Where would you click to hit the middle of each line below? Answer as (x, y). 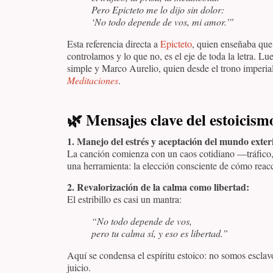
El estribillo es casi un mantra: (124, 199)
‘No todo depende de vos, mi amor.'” (163, 22)
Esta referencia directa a (114, 44)
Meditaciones (93, 80)
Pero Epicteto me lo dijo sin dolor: (158, 10)
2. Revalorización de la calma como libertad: (158, 186)
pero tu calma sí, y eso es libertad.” (160, 233)
